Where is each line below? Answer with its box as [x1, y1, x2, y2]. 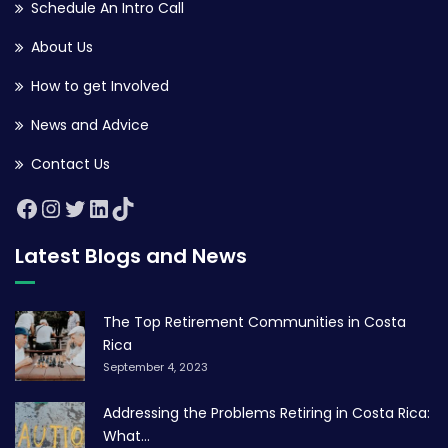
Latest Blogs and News [15, 242, 247, 270]
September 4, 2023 [103, 359, 208, 375]
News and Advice [31, 115, 149, 135]
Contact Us [31, 154, 110, 174]
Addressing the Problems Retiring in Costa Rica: [103, 403, 430, 423]
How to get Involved [31, 76, 169, 96]
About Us [31, 37, 93, 57]
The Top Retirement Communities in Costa [103, 312, 406, 332]
